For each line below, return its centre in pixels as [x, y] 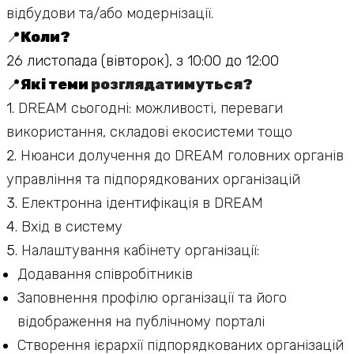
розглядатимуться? [172, 85]
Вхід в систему [72, 227]
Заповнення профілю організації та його [152, 298]
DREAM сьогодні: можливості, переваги [151, 108]
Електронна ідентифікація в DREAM [142, 203]
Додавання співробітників [105, 274]
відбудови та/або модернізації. [110, 13]
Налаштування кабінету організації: [140, 250]
